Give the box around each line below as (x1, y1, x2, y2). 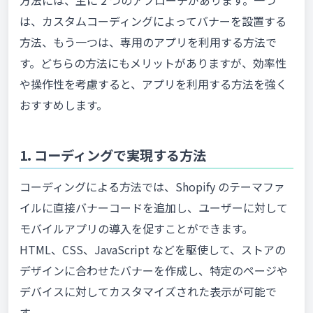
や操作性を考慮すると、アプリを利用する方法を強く (20, 75, 287, 92)
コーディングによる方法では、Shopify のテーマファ (20, 177, 285, 195)
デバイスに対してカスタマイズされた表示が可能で (20, 282, 277, 300)
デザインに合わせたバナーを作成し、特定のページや (20, 261, 288, 279)
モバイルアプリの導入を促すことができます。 (20, 219, 253, 237)
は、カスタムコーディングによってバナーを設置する (20, 12, 286, 29)
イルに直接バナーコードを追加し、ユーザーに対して (20, 198, 288, 216)
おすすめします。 (20, 96, 108, 113)
